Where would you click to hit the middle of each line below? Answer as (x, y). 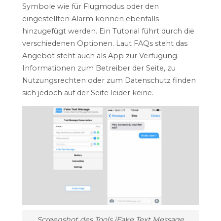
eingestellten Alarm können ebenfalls (90, 18)
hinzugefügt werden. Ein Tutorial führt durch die (108, 31)
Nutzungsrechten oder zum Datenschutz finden (109, 80)
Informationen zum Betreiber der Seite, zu (99, 68)
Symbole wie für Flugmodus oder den (90, 6)
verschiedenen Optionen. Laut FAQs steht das (105, 43)
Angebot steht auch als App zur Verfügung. (100, 55)
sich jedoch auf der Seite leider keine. (88, 92)
